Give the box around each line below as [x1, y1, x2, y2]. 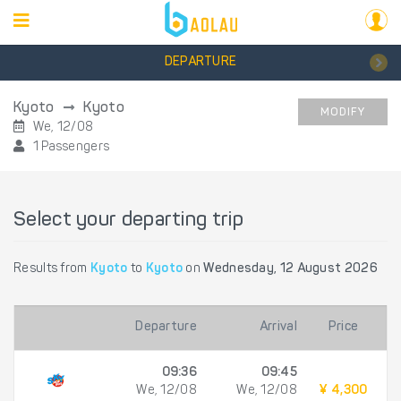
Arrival [259, 321, 297, 335]
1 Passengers [30, 141, 110, 154]
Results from [13, 263, 90, 276]
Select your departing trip [13, 211, 243, 231]
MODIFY [320, 107, 365, 118]
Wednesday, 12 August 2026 [203, 263, 378, 276]
